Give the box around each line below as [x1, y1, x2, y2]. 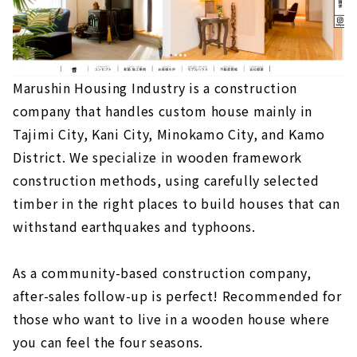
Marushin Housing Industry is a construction [13, 77, 298, 97]
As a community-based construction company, [13, 262, 312, 282]
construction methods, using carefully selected [13, 170, 320, 190]
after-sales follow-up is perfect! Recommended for [13, 285, 342, 305]
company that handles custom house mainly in [13, 100, 313, 120]
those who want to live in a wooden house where [13, 308, 330, 328]
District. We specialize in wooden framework [13, 147, 303, 167]
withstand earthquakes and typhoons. [13, 216, 256, 236]
